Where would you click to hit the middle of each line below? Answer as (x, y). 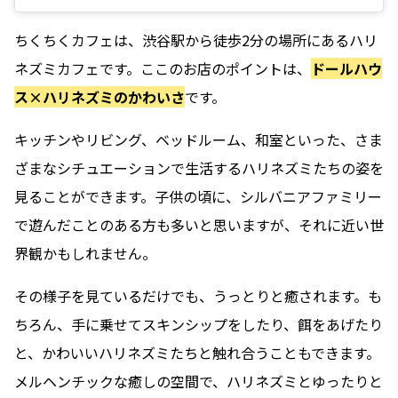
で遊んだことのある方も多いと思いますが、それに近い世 (199, 224)
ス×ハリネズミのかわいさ (99, 96)
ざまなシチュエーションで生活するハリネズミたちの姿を (199, 167)
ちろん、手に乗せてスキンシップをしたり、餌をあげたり (199, 324)
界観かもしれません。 (85, 253)
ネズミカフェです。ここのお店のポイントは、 (163, 68)
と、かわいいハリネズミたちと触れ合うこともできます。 (197, 352)
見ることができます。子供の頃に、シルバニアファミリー (198, 196)
